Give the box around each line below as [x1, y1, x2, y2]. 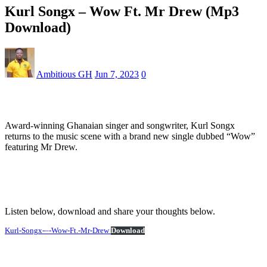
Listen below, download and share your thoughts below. [5, 206, 215, 216]
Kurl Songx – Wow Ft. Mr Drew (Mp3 [5, 3, 239, 19]
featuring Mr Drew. [5, 141, 77, 152]
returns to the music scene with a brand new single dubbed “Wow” [5, 131, 255, 141]
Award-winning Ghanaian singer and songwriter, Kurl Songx [5, 120, 235, 131]
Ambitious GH [36, 69, 92, 79]
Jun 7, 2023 [95, 69, 139, 79]
